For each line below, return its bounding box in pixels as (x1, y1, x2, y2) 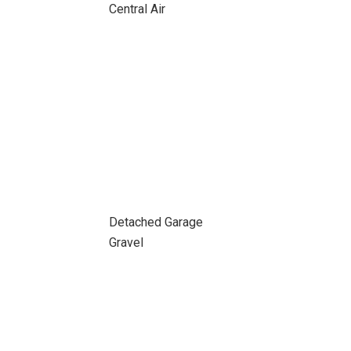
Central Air (108, 2, 165, 16)
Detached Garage (108, 215, 203, 230)
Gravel (108, 235, 143, 250)
